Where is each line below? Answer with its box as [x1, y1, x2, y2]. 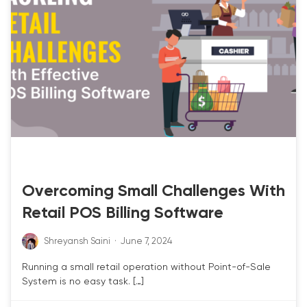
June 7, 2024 [121, 237, 172, 247]
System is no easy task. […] [22, 277, 144, 287]
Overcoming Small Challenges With [22, 184, 285, 200]
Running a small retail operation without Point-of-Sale [22, 262, 271, 273]
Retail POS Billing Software [22, 206, 223, 222]
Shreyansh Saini [44, 237, 110, 247]
